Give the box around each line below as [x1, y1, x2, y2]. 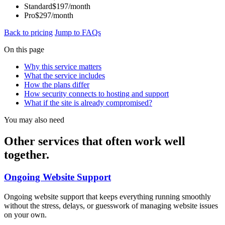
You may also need [4, 115, 64, 124]
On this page [4, 45, 44, 54]
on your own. [4, 210, 47, 219]
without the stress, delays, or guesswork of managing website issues [4, 201, 218, 210]
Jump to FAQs [55, 28, 101, 37]
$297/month [35, 11, 73, 20]
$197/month [52, 2, 90, 11]
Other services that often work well [4, 134, 185, 148]
